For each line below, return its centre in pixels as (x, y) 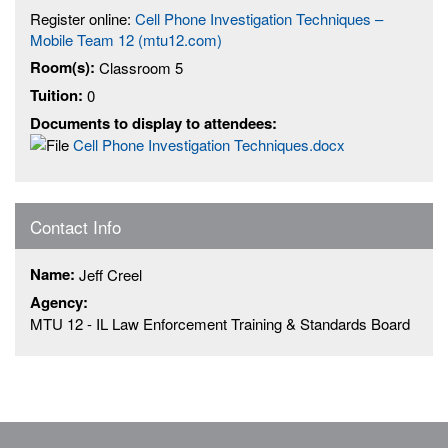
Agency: (61, 301)
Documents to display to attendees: (155, 122)
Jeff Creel (110, 274)
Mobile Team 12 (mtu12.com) (126, 39)
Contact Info (75, 226)
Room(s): (64, 66)
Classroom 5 (141, 67)
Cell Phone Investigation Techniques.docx (209, 144)
